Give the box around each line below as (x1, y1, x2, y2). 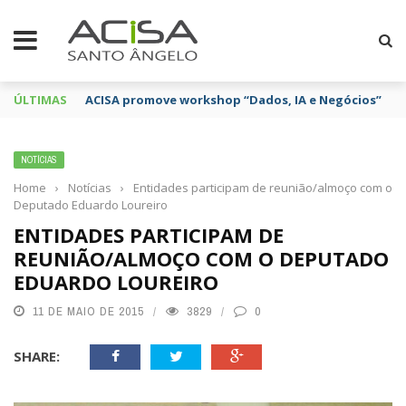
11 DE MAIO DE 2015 (33, 304, 144, 319)
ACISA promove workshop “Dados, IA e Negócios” (85, 92, 382, 108)
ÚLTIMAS (14, 92, 67, 108)
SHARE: (14, 347, 60, 365)
